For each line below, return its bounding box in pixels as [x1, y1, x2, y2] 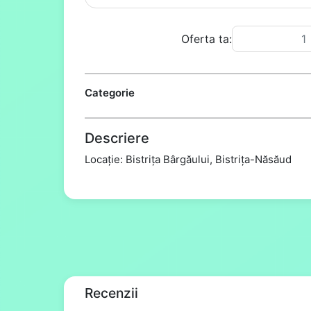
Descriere [85, 130, 149, 146]
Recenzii [85, 285, 138, 301]
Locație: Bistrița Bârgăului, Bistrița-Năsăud [85, 153, 292, 166]
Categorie [85, 86, 135, 99]
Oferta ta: [180, 32, 232, 46]
